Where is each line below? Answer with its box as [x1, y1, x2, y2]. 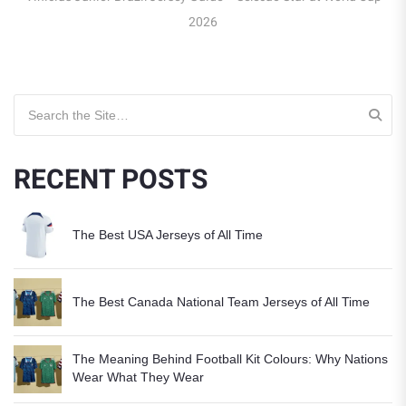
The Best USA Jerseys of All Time [72, 227, 263, 242]
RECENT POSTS [14, 159, 208, 200]
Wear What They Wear [72, 369, 204, 384]
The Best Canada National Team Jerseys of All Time [72, 294, 370, 309]
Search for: [13, 96, 76, 111]
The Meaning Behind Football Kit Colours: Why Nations [72, 351, 388, 366]
